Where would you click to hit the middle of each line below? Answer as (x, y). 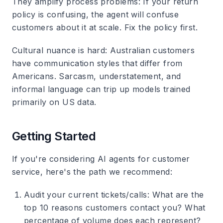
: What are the (175, 195)
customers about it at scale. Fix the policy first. (105, 27)
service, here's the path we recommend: (92, 172)
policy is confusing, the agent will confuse (96, 14)
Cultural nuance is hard (59, 50)
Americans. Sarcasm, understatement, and (97, 76)
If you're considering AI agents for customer (101, 159)
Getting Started (54, 136)
